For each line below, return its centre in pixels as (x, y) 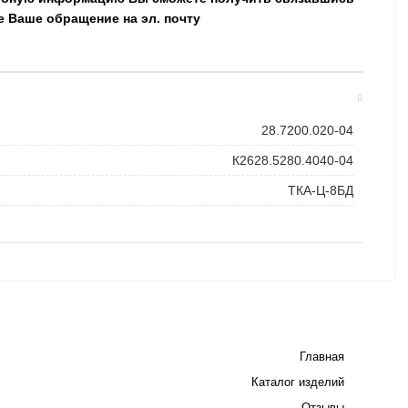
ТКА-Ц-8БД (321, 190)
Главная (321, 357)
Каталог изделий (297, 382)
